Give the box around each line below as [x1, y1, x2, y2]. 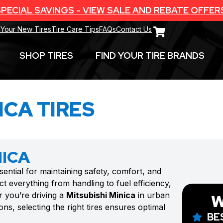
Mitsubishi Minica [66, 190, 135, 200]
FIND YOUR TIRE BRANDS [95, 50, 205, 61]
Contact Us [116, 25, 152, 33]
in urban [135, 190, 170, 200]
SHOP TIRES [19, 50, 73, 61]
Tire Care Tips [51, 25, 99, 33]
